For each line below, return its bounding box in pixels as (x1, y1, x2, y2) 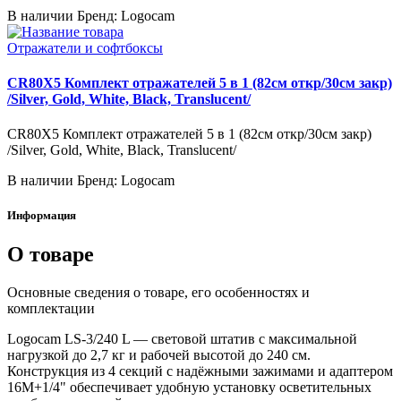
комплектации (7, 301, 95, 317)
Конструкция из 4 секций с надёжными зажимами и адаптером (7, 363, 393, 380)
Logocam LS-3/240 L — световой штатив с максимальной (7, 331, 357, 347)
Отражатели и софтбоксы (7, 39, 163, 55)
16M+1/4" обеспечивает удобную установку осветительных (7, 380, 371, 396)
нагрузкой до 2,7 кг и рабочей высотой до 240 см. (7, 347, 311, 363)
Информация (7, 209, 76, 223)
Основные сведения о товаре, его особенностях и (7, 285, 310, 301)
